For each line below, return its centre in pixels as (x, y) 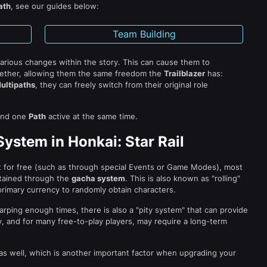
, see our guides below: (55, 6)
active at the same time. (92, 116)
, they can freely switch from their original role (122, 85)
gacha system (98, 178)
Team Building (144, 34)
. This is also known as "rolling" (183, 178)
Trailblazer (184, 73)
